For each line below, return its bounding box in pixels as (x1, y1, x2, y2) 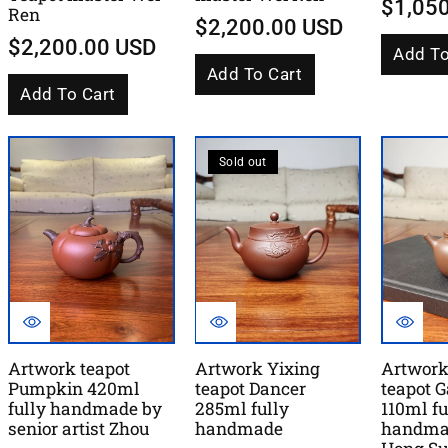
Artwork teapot (8, 356, 130, 380)
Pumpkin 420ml (8, 376, 140, 400)
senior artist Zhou (8, 416, 149, 440)
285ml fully (194, 396, 289, 420)
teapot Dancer (194, 376, 306, 400)
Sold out (219, 154, 267, 169)
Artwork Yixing (194, 356, 320, 380)
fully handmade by (8, 396, 162, 420)
